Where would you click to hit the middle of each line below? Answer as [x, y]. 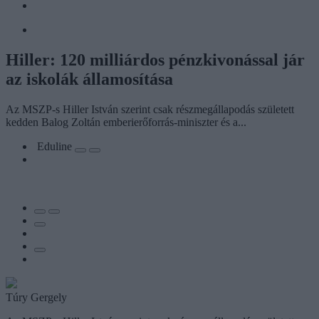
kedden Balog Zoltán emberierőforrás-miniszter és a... [126, 122]
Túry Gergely [36, 297]
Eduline [56, 146]
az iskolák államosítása [89, 79]
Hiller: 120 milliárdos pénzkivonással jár [155, 59]
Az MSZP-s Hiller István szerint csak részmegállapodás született [150, 109]
